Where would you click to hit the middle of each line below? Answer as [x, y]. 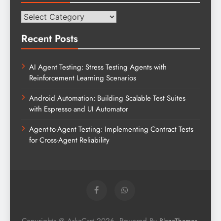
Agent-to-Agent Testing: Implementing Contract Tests [111, 129]
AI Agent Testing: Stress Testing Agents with [98, 67]
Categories [38, 16]
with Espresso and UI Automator [79, 109]
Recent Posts [50, 38]
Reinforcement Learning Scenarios [83, 78]
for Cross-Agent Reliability [69, 140]
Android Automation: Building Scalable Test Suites [107, 98]
